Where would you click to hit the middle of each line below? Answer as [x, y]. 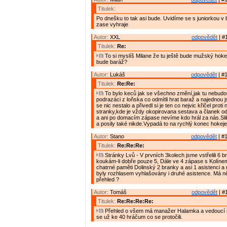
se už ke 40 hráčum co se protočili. [139, 217]
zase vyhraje [112, 25]
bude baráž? [112, 62]
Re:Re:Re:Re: [135, 201]
